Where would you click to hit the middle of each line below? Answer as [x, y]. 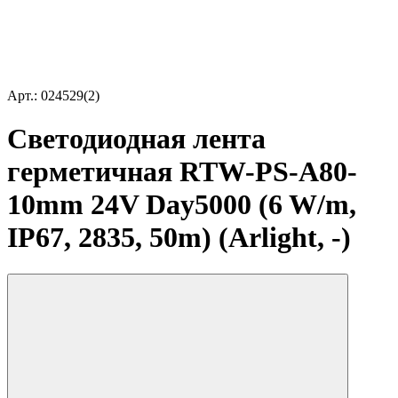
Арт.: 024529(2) [53, 96]
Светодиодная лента [136, 139]
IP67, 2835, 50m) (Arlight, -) [179, 238]
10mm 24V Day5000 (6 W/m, [182, 205]
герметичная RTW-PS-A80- [182, 172]
